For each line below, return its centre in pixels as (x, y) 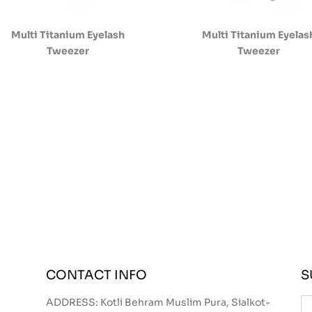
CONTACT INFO (96, 275)
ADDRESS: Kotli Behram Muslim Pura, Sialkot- (158, 302)
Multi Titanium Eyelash (68, 35)
